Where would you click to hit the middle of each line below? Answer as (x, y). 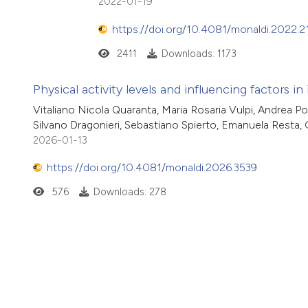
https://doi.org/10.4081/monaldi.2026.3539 (152, 168)
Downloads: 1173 (199, 53)
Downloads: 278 (130, 192)
